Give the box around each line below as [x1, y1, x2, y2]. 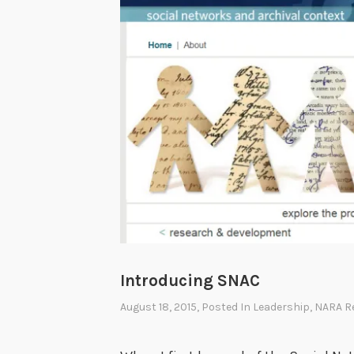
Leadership [253, 299, 310, 314]
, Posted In [197, 299, 253, 314]
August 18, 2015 [120, 299, 197, 314]
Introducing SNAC [120, 271, 260, 291]
